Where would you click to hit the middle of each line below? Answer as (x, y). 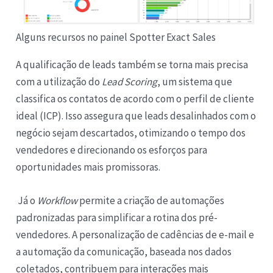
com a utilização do (59, 82)
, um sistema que (195, 82)
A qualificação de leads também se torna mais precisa (132, 65)
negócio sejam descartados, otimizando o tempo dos (131, 133)
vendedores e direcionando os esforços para (112, 150)
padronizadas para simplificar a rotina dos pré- (117, 218)
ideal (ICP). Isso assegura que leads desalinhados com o (136, 116)
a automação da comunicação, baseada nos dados (124, 252)
